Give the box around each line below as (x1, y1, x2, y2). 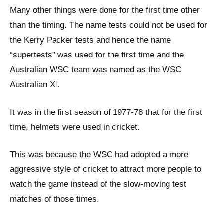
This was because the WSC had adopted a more (10, 150, 188, 160)
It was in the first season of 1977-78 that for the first (10, 107, 202, 117)
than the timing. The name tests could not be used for (10, 20, 207, 30)
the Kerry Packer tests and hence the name (10, 35, 171, 45)
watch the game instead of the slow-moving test (10, 179, 186, 189)
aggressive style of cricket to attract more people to (10, 165, 201, 174)
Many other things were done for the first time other (10, 5, 200, 15)
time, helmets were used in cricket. (10, 122, 140, 132)
